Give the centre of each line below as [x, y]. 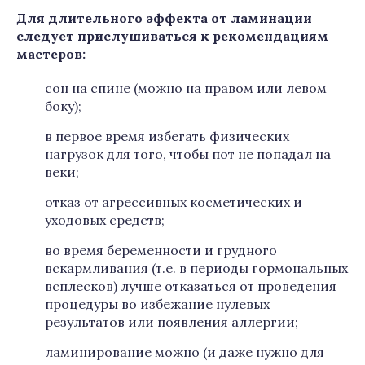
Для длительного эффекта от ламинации [164, 18]
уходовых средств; [105, 220]
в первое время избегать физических [167, 136]
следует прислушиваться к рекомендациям [172, 36]
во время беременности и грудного [161, 250]
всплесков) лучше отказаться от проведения [191, 286]
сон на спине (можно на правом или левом [186, 88]
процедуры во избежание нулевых [157, 304]
